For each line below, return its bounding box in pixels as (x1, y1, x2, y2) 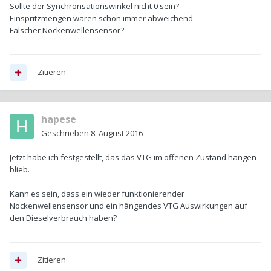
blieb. (10, 164, 30, 175)
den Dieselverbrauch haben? (10, 212, 117, 224)
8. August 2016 (91, 128, 143, 139)
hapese (41, 113, 76, 126)
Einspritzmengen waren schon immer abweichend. (10, 13, 195, 24)
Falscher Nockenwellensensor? (10, 25, 124, 36)
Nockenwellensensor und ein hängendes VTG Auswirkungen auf (10, 200, 247, 212)
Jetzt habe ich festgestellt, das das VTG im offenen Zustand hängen (10, 152, 256, 163)
